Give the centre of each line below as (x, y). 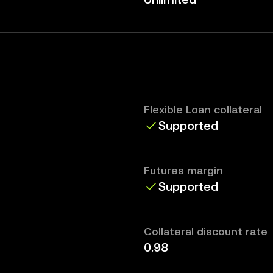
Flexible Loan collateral (203, 109)
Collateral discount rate (206, 231)
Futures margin (183, 170)
